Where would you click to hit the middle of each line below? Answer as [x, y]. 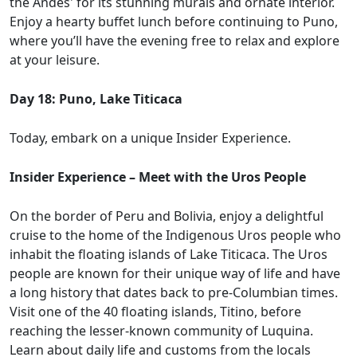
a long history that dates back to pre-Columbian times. [174, 293]
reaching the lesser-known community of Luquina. [161, 331]
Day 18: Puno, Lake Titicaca [96, 99]
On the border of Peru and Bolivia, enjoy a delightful [167, 216]
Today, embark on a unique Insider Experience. [152, 138]
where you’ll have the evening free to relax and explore [175, 41]
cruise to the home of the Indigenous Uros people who [175, 235]
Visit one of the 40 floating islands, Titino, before [155, 312]
